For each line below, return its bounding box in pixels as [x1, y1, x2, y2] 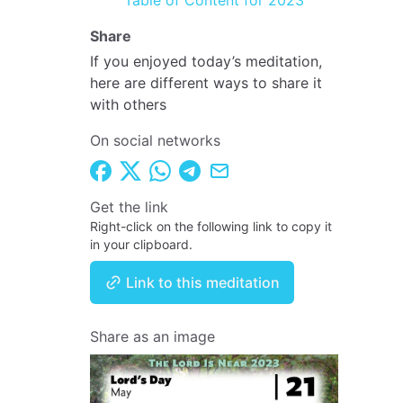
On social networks [90, 131, 220, 149]
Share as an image [90, 327, 215, 345]
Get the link [90, 197, 168, 216]
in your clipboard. [90, 236, 193, 252]
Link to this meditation [122, 273, 280, 291]
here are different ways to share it [90, 74, 322, 92]
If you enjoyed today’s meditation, [90, 52, 322, 70]
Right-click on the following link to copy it [90, 218, 332, 234]
